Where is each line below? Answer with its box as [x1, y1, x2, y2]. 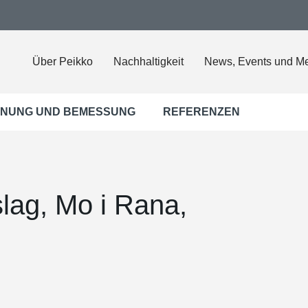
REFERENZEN [163, 106, 240, 118]
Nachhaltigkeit [113, 56, 184, 67]
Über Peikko [32, 56, 93, 67]
